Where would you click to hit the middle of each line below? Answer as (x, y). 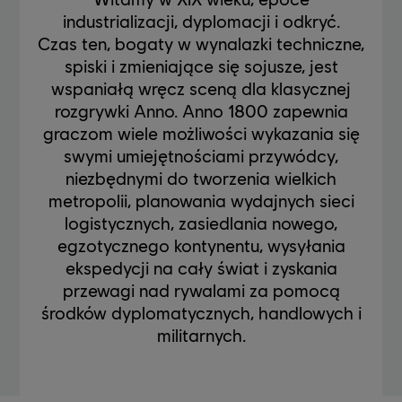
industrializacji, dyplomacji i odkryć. (201, 20)
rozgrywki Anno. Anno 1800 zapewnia (201, 110)
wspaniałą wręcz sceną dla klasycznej (201, 87)
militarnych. (201, 334)
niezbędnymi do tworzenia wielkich (201, 177)
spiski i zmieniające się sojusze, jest (201, 65)
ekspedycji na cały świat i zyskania (201, 267)
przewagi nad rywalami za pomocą (201, 289)
